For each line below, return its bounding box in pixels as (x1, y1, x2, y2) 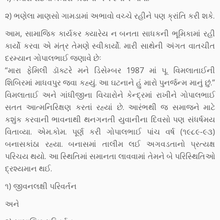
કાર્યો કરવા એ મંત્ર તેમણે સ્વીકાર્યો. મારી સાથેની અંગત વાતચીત (5, 40, 215, 51)
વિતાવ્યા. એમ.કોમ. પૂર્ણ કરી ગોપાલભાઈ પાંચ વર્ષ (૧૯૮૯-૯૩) (5, 126, 215, 137)
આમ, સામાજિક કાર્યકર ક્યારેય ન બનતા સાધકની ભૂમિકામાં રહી (5, 28, 215, 39)
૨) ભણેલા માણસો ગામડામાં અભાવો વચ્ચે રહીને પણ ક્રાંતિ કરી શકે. (5, 10, 215, 21)
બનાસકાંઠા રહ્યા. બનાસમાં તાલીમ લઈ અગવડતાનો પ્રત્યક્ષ (5, 138, 215, 149)
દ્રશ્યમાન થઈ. (5, 163, 52, 174)
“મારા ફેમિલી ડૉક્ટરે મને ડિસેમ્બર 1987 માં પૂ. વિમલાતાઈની (5, 65, 215, 76)
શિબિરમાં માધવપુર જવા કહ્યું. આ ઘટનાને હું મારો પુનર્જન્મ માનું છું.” (5, 77, 215, 88)
